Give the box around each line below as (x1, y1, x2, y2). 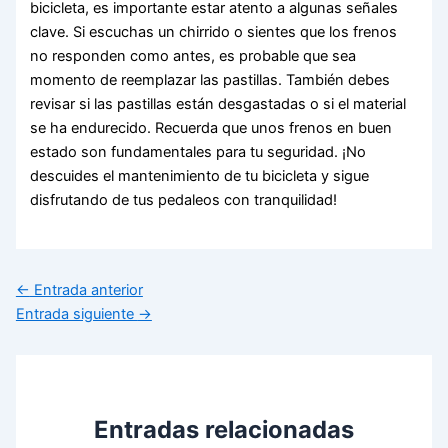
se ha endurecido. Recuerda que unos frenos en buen (30, 119, 393, 138)
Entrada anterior (29, 281, 143, 300)
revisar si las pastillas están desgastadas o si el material (30, 95, 407, 114)
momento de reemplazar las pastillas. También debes (30, 71, 391, 90)
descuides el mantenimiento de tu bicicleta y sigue (30, 167, 370, 186)
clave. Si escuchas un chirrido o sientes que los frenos (30, 23, 398, 42)
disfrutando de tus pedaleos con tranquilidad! (30, 191, 338, 210)
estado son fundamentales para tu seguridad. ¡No (30, 143, 367, 162)
